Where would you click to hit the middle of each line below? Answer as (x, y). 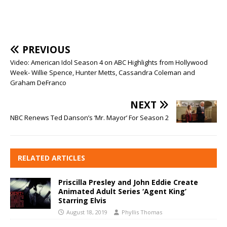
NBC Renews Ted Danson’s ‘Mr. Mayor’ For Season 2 (89, 117)
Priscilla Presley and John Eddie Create (128, 182)
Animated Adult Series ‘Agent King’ (122, 192)
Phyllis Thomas (142, 212)
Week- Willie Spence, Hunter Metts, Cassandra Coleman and (103, 72)
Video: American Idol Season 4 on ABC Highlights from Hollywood (109, 62)
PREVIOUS (46, 49)
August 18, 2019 (87, 212)
